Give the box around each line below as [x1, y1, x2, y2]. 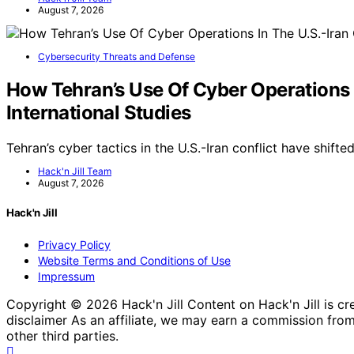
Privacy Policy [38, 237, 111, 251]
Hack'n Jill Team [38, 164, 111, 177]
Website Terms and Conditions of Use [38, 253, 231, 267]
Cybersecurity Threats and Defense [38, 50, 195, 62]
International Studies [6, 100, 191, 124]
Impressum [38, 269, 95, 283]
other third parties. [6, 327, 119, 344]
